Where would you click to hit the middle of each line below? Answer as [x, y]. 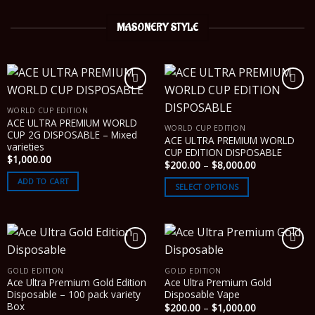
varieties [25, 147]
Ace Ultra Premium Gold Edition [76, 283]
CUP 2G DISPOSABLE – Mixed [72, 135]
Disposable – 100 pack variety [73, 295]
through [272, 192]
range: [269, 174]
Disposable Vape [202, 295]
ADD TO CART [43, 181]
